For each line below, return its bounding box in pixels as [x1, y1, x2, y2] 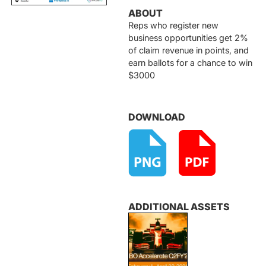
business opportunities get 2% [128, 33, 248, 43]
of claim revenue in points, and [128, 45, 249, 55]
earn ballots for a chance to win [128, 58, 252, 68]
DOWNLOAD [128, 111, 185, 123]
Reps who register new [128, 20, 218, 30]
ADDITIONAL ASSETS [128, 201, 230, 213]
